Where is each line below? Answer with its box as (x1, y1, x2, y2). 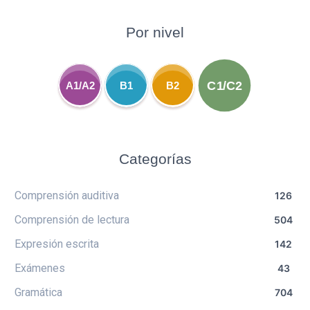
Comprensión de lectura (15, 213, 129, 226)
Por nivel (126, 24, 184, 40)
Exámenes (15, 262, 65, 275)
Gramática (15, 286, 62, 299)
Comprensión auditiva (15, 189, 119, 202)
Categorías (118, 151, 192, 167)
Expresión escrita (15, 237, 99, 250)
